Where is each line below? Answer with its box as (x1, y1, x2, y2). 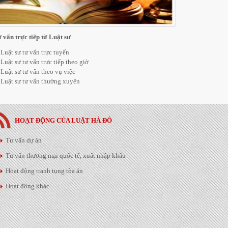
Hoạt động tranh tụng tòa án (6, 167, 83, 175)
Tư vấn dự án (6, 136, 42, 144)
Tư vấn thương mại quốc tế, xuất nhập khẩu (6, 152, 126, 159)
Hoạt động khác (6, 182, 49, 190)
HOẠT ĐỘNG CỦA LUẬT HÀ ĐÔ (15, 117, 112, 124)
